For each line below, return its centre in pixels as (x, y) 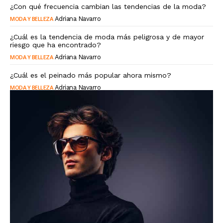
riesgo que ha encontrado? (56, 45)
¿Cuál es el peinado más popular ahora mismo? (91, 75)
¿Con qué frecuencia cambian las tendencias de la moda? (108, 7)
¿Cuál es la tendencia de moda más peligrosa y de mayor (107, 37)
